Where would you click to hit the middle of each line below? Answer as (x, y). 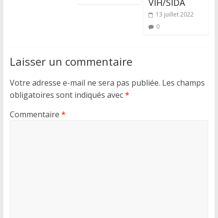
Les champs (183, 83)
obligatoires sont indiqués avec (67, 95)
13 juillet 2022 (175, 14)
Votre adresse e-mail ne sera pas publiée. (85, 83)
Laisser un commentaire (71, 61)
